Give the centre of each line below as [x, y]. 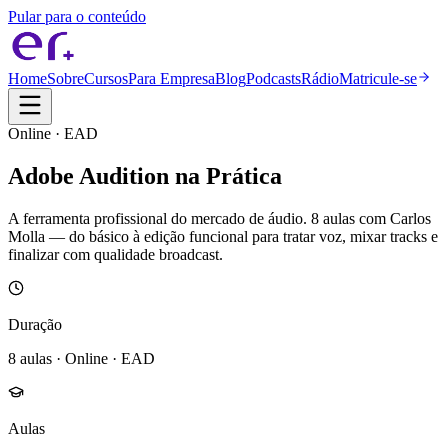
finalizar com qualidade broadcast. [115, 254]
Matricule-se [378, 78]
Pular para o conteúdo [77, 16]
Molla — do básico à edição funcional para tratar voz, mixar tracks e [223, 236]
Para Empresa [171, 78]
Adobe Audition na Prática [145, 175]
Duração [35, 324]
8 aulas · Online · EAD [81, 358]
